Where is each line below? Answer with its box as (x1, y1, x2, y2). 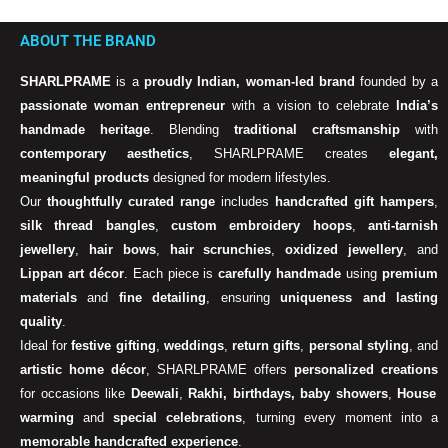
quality (20, 314, 62, 330)
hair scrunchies (169, 242, 272, 258)
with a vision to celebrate (225, 98, 396, 114)
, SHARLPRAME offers (146, 362, 294, 378)
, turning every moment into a (242, 410, 438, 426)
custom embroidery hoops (171, 218, 352, 234)
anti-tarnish (368, 218, 439, 234)
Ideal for (20, 338, 72, 354)
